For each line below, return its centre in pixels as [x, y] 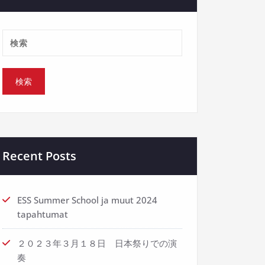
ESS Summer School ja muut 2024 [87, 200]
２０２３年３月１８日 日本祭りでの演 [97, 243]
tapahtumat [43, 214]
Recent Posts [39, 156]
